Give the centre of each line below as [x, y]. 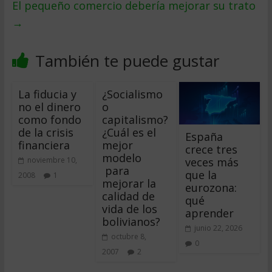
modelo [121, 158]
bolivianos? [131, 222]
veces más [212, 162]
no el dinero [49, 107]
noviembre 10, [52, 160]
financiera [44, 145]
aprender [210, 213]
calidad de [128, 196]
